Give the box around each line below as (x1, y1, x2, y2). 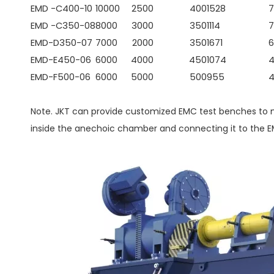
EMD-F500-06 (31, 71, 91, 83)
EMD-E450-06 (31, 54, 91, 66)
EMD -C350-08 (31, 20, 95, 32)
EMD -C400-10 (31, 2, 92, 15)
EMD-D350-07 (31, 37, 92, 49)
